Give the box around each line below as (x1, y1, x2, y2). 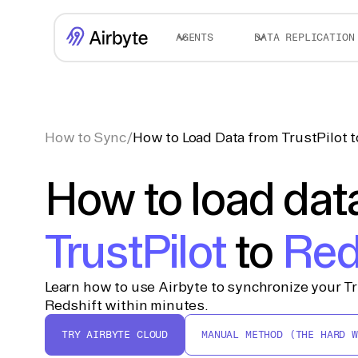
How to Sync (45, 129, 127, 145)
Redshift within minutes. (45, 297, 209, 312)
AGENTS (175, 31, 213, 43)
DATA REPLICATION (254, 31, 355, 43)
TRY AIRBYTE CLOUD (62, 328, 169, 340)
